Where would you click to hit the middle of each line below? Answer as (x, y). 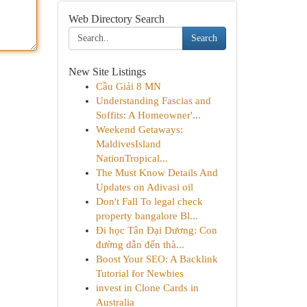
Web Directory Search (116, 19)
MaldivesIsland (128, 144)
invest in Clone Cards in (147, 288)
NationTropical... (132, 158)
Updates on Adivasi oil (144, 187)
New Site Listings (107, 72)
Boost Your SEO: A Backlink (157, 259)
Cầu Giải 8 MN (128, 86)
